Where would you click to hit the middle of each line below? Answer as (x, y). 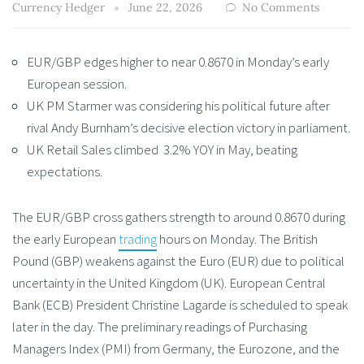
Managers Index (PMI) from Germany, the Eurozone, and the (176, 348)
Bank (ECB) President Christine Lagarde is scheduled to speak (180, 304)
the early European (65, 238)
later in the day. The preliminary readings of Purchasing (160, 326)
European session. (78, 84)
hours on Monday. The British (237, 238)
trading (138, 238)
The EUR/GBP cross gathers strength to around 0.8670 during (179, 217)
